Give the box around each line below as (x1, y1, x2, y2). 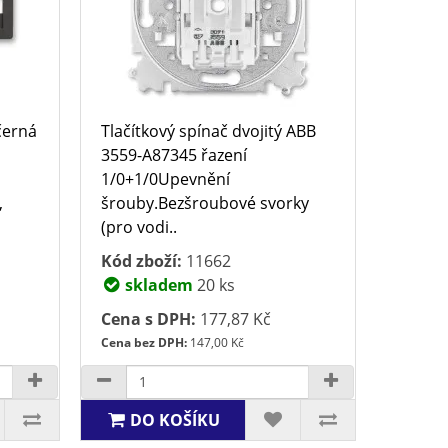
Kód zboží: (101, 249, 183, 272)
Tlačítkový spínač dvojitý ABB (101, 119, 317, 142)
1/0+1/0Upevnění (101, 167, 231, 190)
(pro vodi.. (101, 215, 178, 238)
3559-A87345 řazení (101, 143, 248, 166)
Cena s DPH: (101, 307, 197, 330)
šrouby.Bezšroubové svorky (101, 191, 310, 214)
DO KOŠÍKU (130, 408, 221, 431)
